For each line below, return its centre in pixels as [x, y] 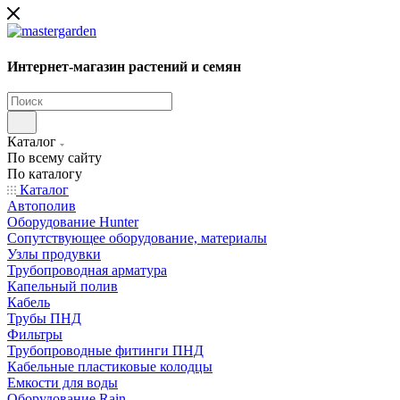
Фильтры [35, 335]
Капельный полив [62, 287]
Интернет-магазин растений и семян [124, 66]
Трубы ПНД [44, 319]
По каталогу [45, 174]
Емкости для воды [62, 383]
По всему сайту [54, 158]
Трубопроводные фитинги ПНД [105, 351]
